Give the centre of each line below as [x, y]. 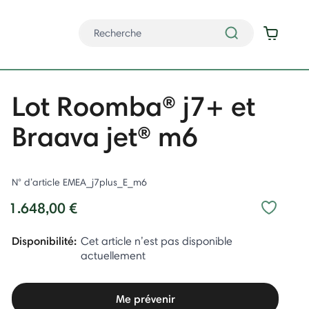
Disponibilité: [44, 241]
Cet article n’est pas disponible [157, 241]
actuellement [113, 256]
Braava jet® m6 [105, 136]
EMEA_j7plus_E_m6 [105, 182]
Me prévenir [145, 299]
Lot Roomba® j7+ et [134, 106]
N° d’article [38, 182]
